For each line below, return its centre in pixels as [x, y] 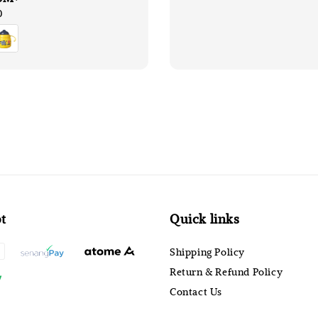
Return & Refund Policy [226, 272]
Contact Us [196, 292]
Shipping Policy [207, 252]
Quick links [205, 219]
